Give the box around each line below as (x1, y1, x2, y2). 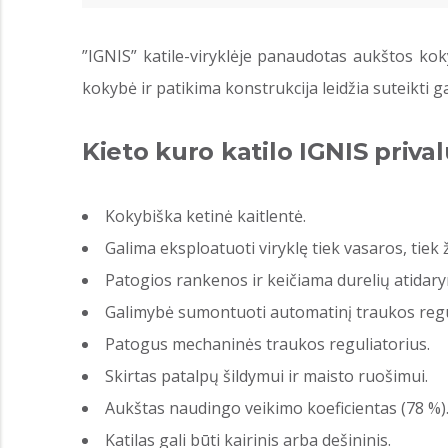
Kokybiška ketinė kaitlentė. (105, 205, 306, 228)
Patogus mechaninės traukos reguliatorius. (105, 333, 430, 356)
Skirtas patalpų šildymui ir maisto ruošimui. (105, 365, 428, 388)
